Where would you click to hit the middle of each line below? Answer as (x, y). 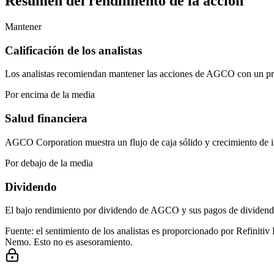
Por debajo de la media (49, 163)
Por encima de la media (50, 95)
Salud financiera (46, 119)
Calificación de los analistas (73, 50)
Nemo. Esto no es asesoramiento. (69, 242)
